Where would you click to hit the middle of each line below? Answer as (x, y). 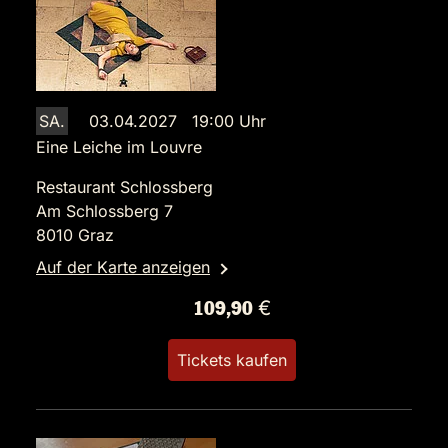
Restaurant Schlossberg (124, 187)
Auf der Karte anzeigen (123, 267)
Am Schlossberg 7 (104, 211)
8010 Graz (75, 235)
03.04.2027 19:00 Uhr (177, 121)
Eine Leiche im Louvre (119, 147)
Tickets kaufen (232, 360)
